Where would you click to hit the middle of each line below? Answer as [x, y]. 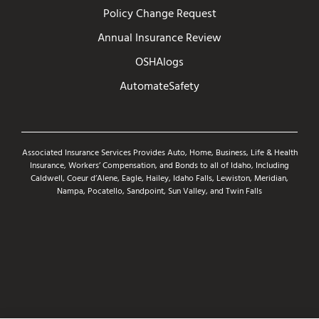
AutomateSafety [159, 87]
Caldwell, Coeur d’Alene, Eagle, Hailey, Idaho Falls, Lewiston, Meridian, [159, 179]
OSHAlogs [159, 63]
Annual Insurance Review [159, 39]
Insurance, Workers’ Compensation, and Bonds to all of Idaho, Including [159, 166]
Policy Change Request [159, 15]
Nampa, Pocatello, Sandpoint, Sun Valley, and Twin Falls [159, 192]
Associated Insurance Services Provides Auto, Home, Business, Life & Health [159, 153]
